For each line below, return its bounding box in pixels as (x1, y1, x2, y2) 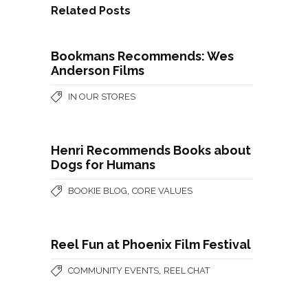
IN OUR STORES (68, 91, 135, 102)
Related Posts (51, 4, 131, 17)
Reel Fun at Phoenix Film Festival (51, 237, 251, 252)
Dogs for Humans (51, 157, 155, 172)
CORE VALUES (132, 186, 192, 196)
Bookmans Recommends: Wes (51, 49, 234, 63)
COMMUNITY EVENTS (68, 265, 159, 276)
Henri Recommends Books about (51, 143, 251, 157)
